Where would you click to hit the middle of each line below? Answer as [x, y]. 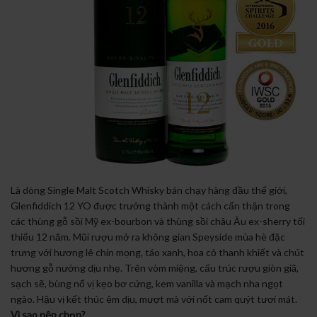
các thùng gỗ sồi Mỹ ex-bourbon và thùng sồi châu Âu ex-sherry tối [158, 221]
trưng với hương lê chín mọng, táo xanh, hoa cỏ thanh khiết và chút [157, 252]
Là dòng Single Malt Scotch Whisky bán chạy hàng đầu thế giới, [149, 190]
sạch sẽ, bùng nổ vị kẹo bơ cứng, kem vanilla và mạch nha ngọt [147, 283]
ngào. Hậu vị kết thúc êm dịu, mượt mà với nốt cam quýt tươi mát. [154, 299]
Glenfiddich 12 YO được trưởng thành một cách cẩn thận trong [150, 205]
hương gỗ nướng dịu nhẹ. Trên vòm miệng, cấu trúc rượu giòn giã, [155, 267]
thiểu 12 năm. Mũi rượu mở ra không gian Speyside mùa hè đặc [148, 236]
